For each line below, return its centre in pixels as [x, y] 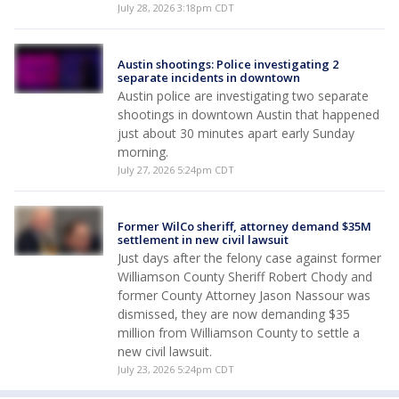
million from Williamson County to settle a [239, 333]
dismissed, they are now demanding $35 [234, 314]
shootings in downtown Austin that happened [248, 114]
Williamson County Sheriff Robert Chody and [245, 277]
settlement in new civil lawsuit [203, 240]
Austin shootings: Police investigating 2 [228, 64]
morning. [143, 152]
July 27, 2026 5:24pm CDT [176, 170]
